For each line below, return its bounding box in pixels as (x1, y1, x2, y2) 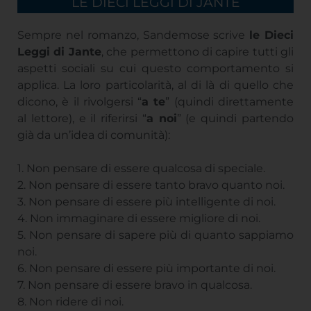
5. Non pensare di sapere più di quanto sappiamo (17, 228, 294, 242)
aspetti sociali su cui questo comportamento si (17, 61, 294, 75)
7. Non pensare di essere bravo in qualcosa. (17, 278, 252, 292)
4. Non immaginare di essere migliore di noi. (17, 211, 260, 225)
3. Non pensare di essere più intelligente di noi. (17, 194, 276, 208)
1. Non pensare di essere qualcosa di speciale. (17, 161, 265, 175)
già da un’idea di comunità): (17, 128, 170, 142)
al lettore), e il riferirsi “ (17, 111, 146, 125)
